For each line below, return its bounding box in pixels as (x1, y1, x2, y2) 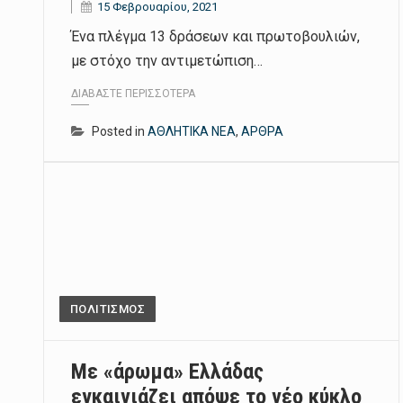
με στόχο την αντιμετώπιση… (71, 52, 263, 70)
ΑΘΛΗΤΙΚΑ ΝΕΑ (148, 123, 236, 139)
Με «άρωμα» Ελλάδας (71, 358, 264, 384)
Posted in (92, 123, 148, 139)
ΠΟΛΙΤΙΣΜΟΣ (70, 301, 145, 316)
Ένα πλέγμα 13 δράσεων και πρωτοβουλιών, (71, 28, 360, 46)
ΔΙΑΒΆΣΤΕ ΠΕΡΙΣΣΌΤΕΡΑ (71, 86, 195, 100)
